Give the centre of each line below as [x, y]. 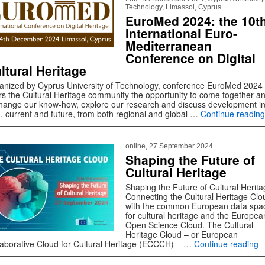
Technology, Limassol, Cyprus [173, 7]
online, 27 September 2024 [169, 146]
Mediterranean [169, 46]
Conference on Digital [190, 58]
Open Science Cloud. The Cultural [189, 225]
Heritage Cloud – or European [182, 234]
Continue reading [227, 244]
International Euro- [181, 33]
